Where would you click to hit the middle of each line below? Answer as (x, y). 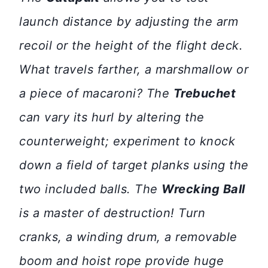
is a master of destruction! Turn (112, 213)
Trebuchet (204, 94)
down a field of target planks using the (134, 165)
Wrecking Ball (203, 189)
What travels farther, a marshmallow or (134, 70)
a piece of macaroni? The (96, 94)
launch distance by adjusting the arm (129, 22)
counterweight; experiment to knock (127, 141)
